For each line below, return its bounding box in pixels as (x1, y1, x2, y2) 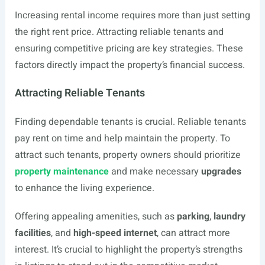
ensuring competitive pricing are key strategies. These (14, 41, 243, 56)
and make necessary (108, 164, 201, 179)
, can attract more (156, 226, 230, 240)
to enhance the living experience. (14, 181, 154, 195)
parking (176, 209, 209, 224)
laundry (213, 209, 245, 224)
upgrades (201, 164, 241, 179)
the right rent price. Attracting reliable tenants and (14, 25, 224, 39)
